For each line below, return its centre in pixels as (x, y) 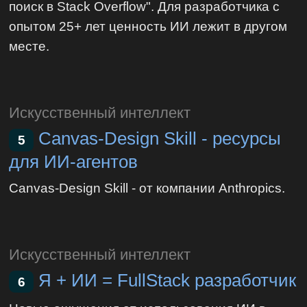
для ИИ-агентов (74, 161)
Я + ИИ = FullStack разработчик (168, 280)
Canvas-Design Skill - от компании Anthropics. (147, 187)
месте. (29, 46)
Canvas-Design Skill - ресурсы (160, 138)
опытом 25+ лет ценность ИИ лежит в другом (148, 26)
